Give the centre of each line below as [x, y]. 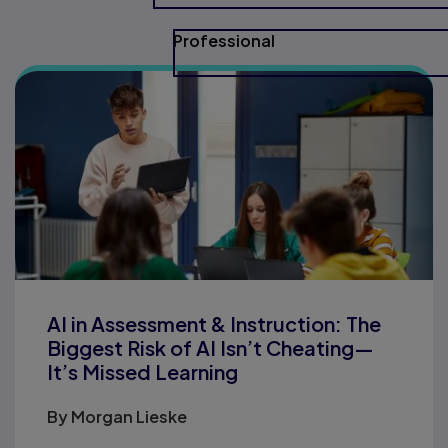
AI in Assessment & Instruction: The [214, 323]
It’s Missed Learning [142, 371]
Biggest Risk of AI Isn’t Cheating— [210, 347]
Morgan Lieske [129, 416]
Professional [224, 40]
